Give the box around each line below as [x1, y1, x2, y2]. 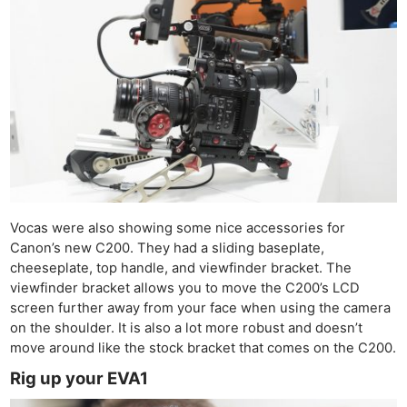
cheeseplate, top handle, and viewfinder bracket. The [10, 260, 352, 277]
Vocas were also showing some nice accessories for [10, 220, 346, 237]
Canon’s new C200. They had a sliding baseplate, [10, 240, 325, 257]
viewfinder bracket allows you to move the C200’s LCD [10, 280, 361, 297]
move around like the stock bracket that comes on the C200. [10, 340, 397, 357]
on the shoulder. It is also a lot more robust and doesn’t [10, 320, 363, 337]
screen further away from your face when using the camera [10, 300, 392, 317]
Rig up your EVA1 [10, 368, 149, 389]
